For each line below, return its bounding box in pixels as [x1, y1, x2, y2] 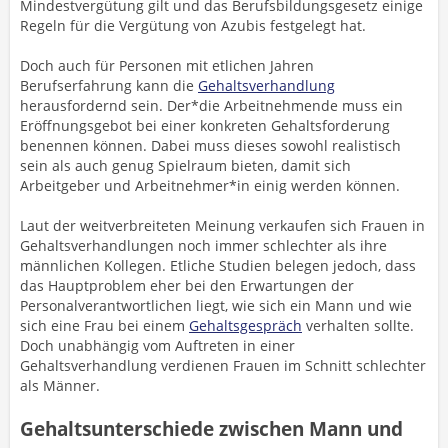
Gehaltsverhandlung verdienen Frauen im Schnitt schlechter [20, 356, 426, 375]
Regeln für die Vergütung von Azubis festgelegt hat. [20, 16, 366, 35]
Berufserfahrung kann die [20, 76, 198, 95]
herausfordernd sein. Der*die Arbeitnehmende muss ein [20, 96, 403, 115]
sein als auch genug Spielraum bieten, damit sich [20, 156, 351, 175]
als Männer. [20, 376, 100, 395]
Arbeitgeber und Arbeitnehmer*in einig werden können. [20, 176, 400, 195]
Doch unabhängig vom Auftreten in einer [20, 336, 295, 355]
